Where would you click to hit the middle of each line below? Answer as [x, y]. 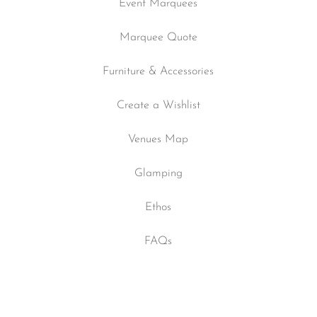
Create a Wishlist [158, 105]
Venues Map [158, 139]
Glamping [158, 173]
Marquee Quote [158, 37]
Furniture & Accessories [158, 71]
